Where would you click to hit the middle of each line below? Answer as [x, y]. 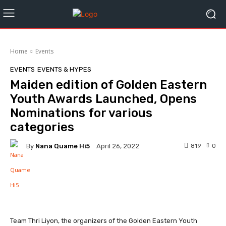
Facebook [49, 178]
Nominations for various [81, 113]
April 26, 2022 [118, 146]
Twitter [110, 178]
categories [42, 127]
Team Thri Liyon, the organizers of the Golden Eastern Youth [104, 221]
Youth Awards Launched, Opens [103, 99]
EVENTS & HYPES [64, 69]
